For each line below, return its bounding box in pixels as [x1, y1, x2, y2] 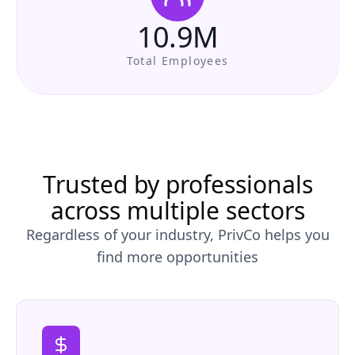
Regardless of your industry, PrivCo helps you [25, 225, 330, 244]
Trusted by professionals [42, 168, 313, 200]
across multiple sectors [50, 194, 305, 227]
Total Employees [126, 53, 229, 68]
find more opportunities [97, 247, 258, 266]
